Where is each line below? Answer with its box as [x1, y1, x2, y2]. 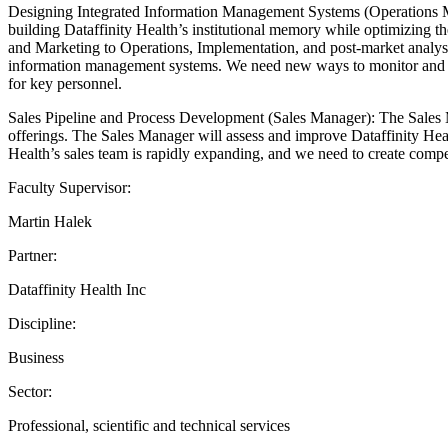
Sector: [8, 382, 52, 400]
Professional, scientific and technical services [8, 416, 290, 434]
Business [8, 348, 64, 366]
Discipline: [8, 314, 76, 332]
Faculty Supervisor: [8, 178, 131, 196]
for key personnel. [8, 74, 122, 92]
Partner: [8, 246, 57, 264]
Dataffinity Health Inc [8, 280, 146, 298]
